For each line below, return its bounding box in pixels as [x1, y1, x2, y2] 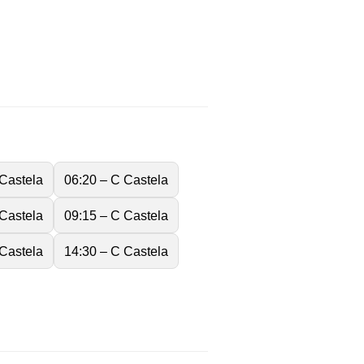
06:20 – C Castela [64, 172, 168, 188]
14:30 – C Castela [64, 244, 168, 259]
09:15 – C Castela [64, 208, 168, 223]
